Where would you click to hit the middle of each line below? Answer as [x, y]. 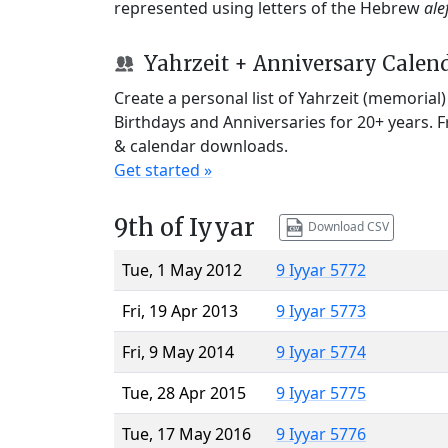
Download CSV [346, 226]
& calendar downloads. [201, 145]
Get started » [163, 169]
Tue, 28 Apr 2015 [184, 392]
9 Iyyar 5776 [321, 433]
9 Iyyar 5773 [321, 310]
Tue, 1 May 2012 [182, 269]
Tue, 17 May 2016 [186, 433]
